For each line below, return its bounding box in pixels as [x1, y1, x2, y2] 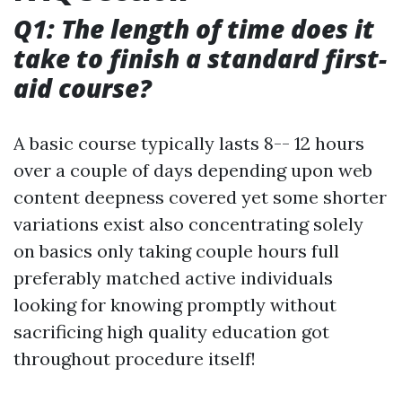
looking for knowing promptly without [13, 293, 336, 317]
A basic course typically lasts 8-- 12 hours [13, 132, 364, 155]
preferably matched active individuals [13, 267, 333, 290]
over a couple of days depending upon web [13, 159, 372, 182]
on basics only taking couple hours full [13, 240, 339, 263]
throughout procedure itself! [13, 347, 256, 371]
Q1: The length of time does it [13, 12, 374, 47]
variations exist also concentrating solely [13, 213, 363, 236]
